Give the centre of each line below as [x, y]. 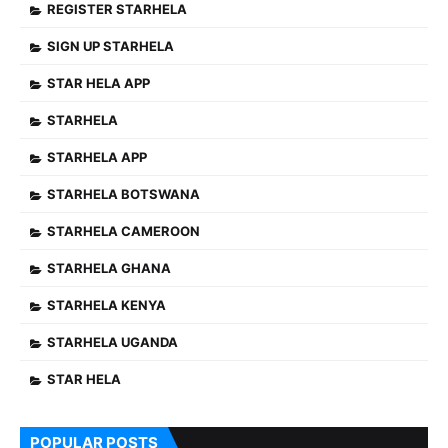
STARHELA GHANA [109, 268]
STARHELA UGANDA [112, 342]
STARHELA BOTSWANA [123, 194]
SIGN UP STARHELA [110, 46]
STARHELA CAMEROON [123, 231]
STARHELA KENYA [106, 305]
